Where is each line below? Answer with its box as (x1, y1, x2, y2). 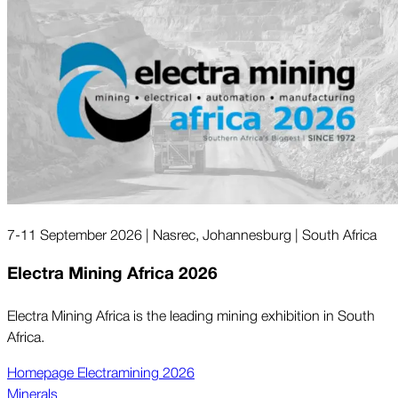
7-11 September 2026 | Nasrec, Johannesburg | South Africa (7, 222, 377, 244)
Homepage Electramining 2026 (7, 360, 195, 382)
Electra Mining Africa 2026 (7, 260, 218, 288)
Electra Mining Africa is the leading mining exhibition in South (7, 303, 375, 325)
